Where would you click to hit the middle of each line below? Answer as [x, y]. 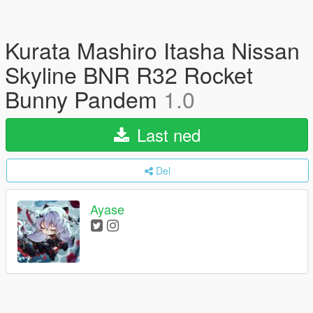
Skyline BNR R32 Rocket [129, 74]
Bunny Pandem [84, 99]
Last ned [166, 134]
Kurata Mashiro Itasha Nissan [152, 50]
